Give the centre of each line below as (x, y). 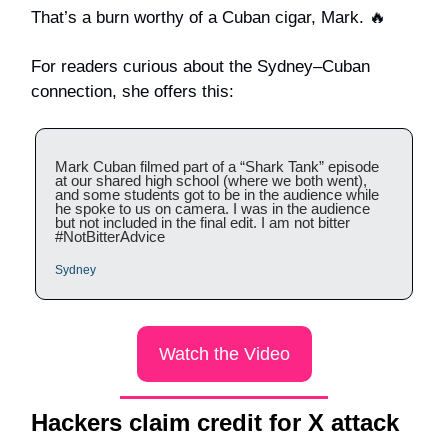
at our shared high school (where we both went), (211, 181)
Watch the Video (224, 354)
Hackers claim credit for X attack (215, 423)
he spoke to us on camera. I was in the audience (212, 209)
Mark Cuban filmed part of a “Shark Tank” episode (217, 167)
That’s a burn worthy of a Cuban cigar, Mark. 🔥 (211, 18)
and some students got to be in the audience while (217, 195)
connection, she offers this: (132, 92)
